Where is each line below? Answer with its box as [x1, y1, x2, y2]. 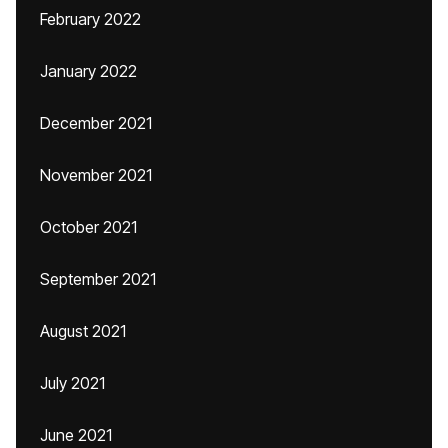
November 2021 [40, 165, 152, 185]
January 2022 [40, 61, 137, 81]
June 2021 [40, 425, 112, 445]
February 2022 [40, 9, 141, 29]
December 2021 [40, 113, 152, 133]
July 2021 [40, 373, 105, 393]
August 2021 [40, 321, 126, 341]
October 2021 [40, 217, 137, 237]
